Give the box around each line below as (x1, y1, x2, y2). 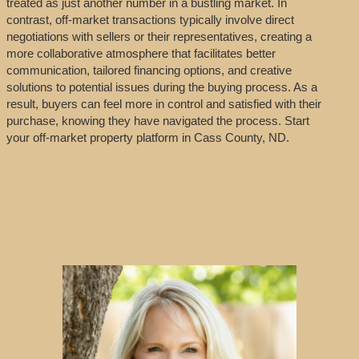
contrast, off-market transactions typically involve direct (6, 12, 294, 26)
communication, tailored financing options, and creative (6, 63, 292, 77)
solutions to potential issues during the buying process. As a (6, 79, 317, 94)
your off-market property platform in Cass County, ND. (6, 130, 289, 144)
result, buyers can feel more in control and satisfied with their (6, 96, 321, 111)
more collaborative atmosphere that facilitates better (6, 46, 276, 60)
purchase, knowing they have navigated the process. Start (6, 113, 309, 127)
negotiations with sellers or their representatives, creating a (6, 29, 312, 43)
